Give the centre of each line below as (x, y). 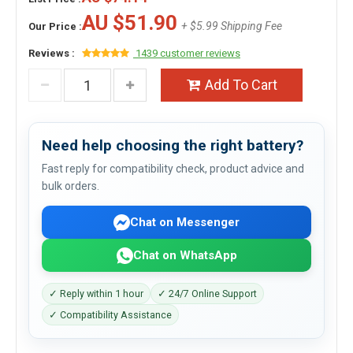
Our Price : (55, 26)
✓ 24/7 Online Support (207, 294)
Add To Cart (241, 85)
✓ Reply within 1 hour (96, 294)
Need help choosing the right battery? (173, 145)
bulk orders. (71, 186)
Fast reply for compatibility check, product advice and (173, 169)
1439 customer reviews (187, 53)
